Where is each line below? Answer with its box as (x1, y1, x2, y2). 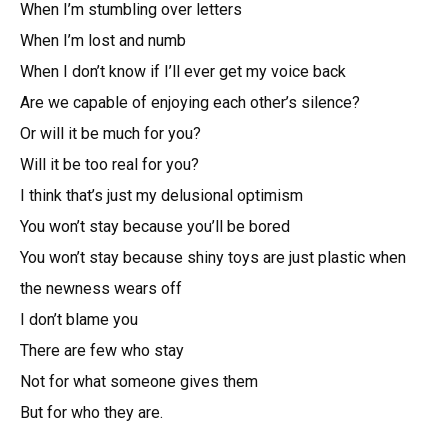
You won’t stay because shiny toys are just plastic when (20, 247, 406, 267)
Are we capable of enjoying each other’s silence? (20, 92, 360, 112)
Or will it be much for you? (20, 123, 201, 143)
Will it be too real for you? (20, 154, 199, 174)
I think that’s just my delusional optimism (20, 185, 303, 205)
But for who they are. (20, 402, 163, 422)
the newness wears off (20, 278, 182, 298)
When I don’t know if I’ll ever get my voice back (20, 61, 346, 81)
